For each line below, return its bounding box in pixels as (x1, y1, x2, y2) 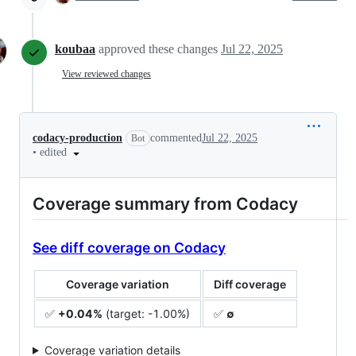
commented (150, 131, 202, 144)
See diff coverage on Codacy (33, 238, 226, 256)
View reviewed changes (62, 68, 151, 80)
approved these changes (99, 41, 221, 56)
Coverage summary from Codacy (33, 193, 298, 214)
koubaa (55, 41, 95, 56)
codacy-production (33, 131, 122, 144)
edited (40, 145, 70, 158)
